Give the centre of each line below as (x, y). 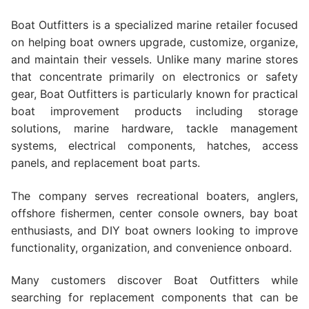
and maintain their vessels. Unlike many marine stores (154, 59)
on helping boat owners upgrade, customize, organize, (154, 42)
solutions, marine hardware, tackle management (154, 128)
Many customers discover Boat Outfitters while (154, 280)
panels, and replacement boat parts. (106, 162)
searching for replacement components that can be (154, 298)
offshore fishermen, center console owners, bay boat (154, 213)
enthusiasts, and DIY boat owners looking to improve (154, 230)
